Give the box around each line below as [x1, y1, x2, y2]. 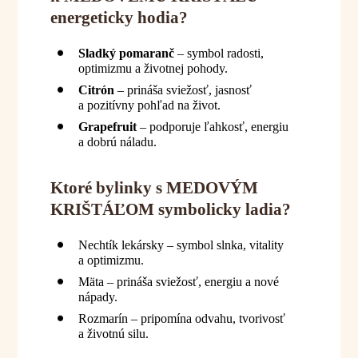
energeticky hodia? [50, 7, 188, 27]
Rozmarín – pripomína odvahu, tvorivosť [78, 312, 285, 326]
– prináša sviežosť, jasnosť [113, 82, 252, 97]
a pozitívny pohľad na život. [78, 97, 221, 112]
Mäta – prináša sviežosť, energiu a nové [78, 275, 279, 289]
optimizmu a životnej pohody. [78, 61, 228, 75]
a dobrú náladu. [78, 134, 157, 149]
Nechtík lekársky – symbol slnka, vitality [78, 238, 284, 253]
